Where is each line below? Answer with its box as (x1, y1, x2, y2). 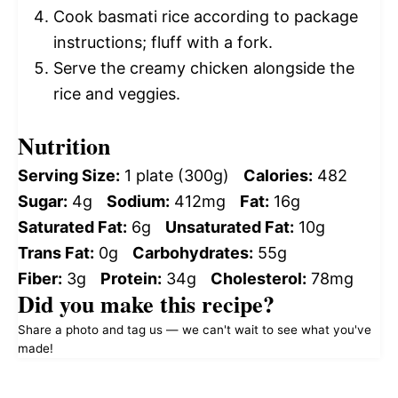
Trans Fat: (18, 243, 94, 263)
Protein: (100, 269, 162, 289)
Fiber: (18, 269, 62, 289)
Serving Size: (18, 166, 120, 186)
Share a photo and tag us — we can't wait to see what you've (18, 322, 371, 338)
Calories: (243, 166, 313, 186)
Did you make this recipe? (18, 287, 275, 322)
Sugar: (18, 192, 68, 211)
